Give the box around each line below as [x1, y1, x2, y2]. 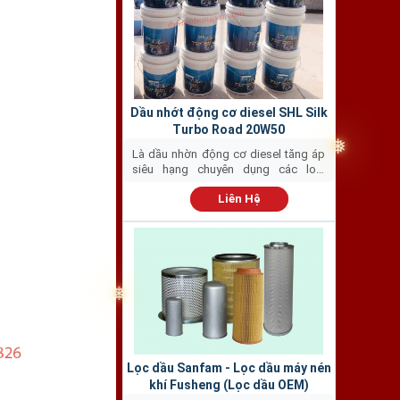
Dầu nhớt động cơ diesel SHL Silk [129, 104, 328, 120]
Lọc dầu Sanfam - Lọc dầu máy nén [126, 360, 331, 375]
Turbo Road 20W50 [172, 121, 286, 137]
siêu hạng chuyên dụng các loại [132, 162, 326, 176]
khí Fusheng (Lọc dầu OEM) [148, 377, 309, 392]
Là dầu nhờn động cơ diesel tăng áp [132, 146, 326, 161]
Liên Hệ [217, 191, 261, 205]
